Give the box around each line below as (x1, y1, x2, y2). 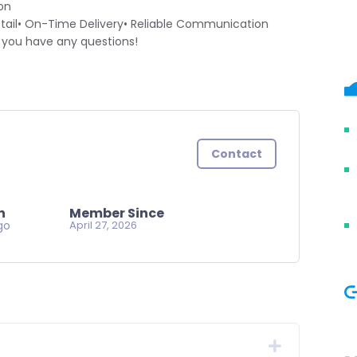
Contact (211, 146, 263, 162)
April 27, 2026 (69, 218, 137, 233)
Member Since (69, 204, 164, 222)
